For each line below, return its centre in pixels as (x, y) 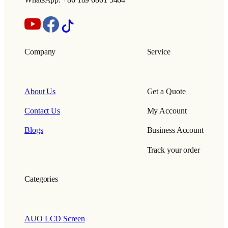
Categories (41, 179)
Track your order (173, 150)
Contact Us (42, 111)
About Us (40, 91)
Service (159, 52)
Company (40, 52)
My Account (167, 111)
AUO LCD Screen (55, 219)
